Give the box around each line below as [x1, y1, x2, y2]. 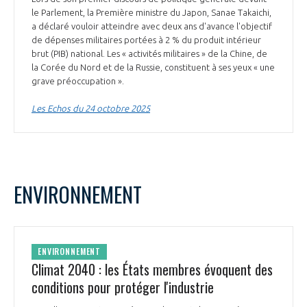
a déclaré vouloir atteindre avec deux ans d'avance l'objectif [32, 21, 272, 31]
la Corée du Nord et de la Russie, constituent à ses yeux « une [32, 62, 275, 72]
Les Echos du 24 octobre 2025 [32, 103, 150, 113]
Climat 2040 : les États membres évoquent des [32, 258, 273, 280]
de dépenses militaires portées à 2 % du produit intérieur [32, 34, 261, 45]
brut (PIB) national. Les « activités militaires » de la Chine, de [32, 48, 267, 58]
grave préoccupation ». [32, 75, 126, 86]
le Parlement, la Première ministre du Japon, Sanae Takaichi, [32, 7, 271, 17]
